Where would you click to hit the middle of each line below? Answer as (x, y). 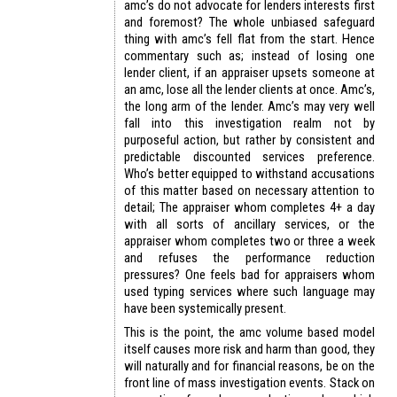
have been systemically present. (205, 309)
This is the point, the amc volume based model (249, 333)
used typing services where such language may (249, 292)
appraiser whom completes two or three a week (249, 241)
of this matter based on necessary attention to (249, 191)
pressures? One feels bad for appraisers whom (249, 275)
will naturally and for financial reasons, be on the (249, 366)
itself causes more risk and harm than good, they (249, 350)
